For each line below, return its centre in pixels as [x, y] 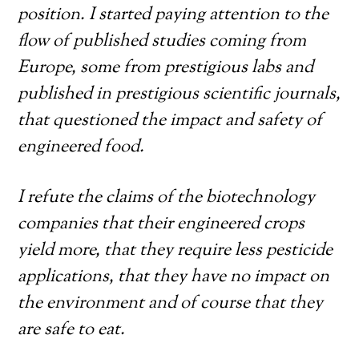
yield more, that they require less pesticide [175, 251]
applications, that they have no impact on [174, 277]
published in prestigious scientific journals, [179, 95]
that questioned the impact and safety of [170, 121]
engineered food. [81, 147]
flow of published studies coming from [162, 42]
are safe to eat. [72, 330]
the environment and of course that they [171, 304]
